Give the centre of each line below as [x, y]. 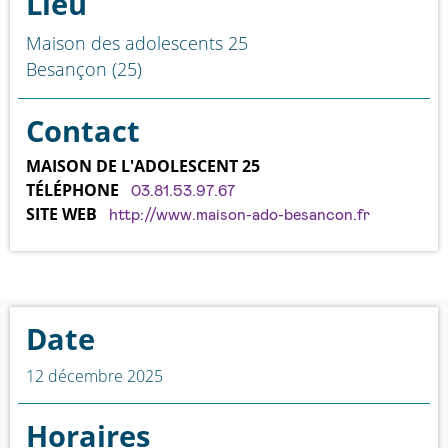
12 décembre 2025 [94, 376]
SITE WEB [61, 214]
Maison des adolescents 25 [137, 43]
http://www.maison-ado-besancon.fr [239, 215]
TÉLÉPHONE [72, 190]
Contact [83, 131]
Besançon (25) [84, 69]
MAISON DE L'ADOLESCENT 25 [143, 166]
